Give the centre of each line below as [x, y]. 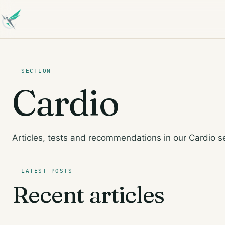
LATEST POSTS [47, 171]
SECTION [36, 71]
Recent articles [88, 195]
